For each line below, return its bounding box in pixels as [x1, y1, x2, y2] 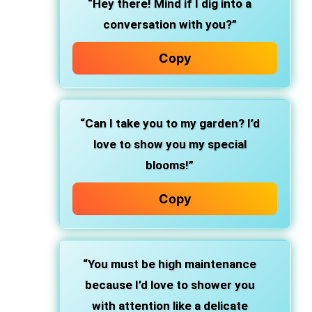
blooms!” [146, 158, 194, 172]
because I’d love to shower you [84, 278, 255, 292]
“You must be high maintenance [83, 257, 256, 271]
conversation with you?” [102, 17, 237, 31]
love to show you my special [93, 137, 247, 151]
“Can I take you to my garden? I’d [79, 116, 260, 130]
